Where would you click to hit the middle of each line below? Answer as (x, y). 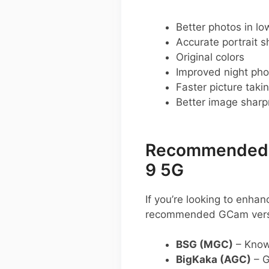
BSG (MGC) (204, 245)
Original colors (210, 57)
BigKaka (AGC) (213, 260)
